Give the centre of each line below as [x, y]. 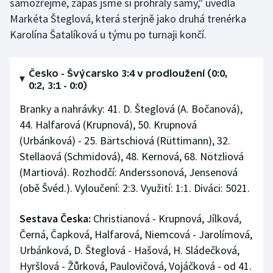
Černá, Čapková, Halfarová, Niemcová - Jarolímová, [136, 235]
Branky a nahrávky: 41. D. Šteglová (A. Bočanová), [131, 109]
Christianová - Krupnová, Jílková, [166, 219]
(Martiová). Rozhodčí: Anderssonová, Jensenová [129, 172]
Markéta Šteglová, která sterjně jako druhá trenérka [128, 19]
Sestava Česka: [55, 219]
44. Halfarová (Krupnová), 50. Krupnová [108, 125]
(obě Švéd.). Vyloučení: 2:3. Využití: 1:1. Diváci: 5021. [135, 188]
